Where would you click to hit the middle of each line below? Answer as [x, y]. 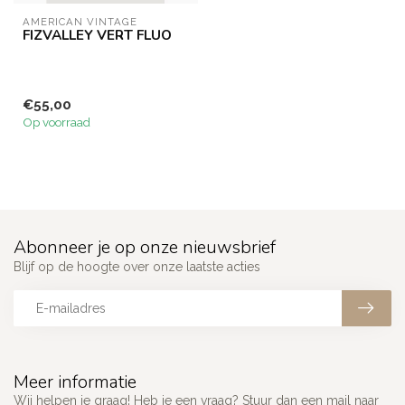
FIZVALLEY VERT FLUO [97, 35]
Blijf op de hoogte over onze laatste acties [137, 267]
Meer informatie [75, 382]
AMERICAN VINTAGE [80, 22]
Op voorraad [57, 122]
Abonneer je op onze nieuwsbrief [145, 248]
